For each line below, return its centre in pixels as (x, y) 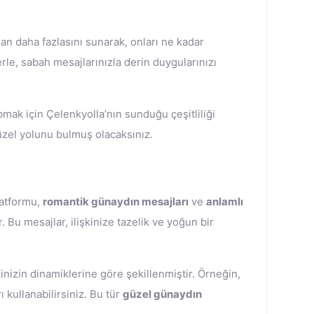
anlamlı (225, 202)
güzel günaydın (162, 294)
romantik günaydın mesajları (116, 202)
